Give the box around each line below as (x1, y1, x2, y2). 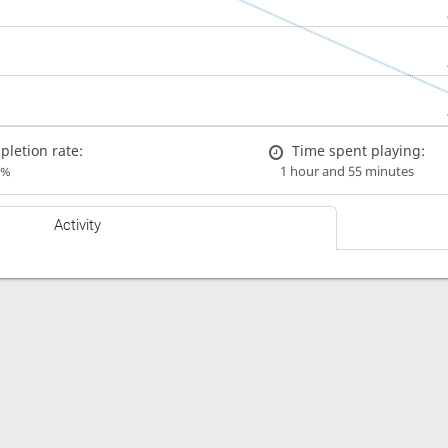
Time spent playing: (291, 140, 425, 160)
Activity (54, 216, 102, 235)
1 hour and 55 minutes (279, 162, 414, 180)
